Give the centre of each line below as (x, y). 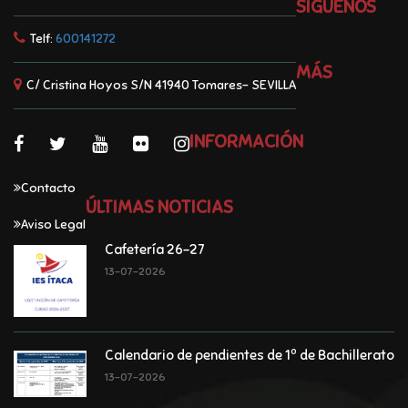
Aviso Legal (53, 224)
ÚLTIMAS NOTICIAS (159, 207)
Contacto (48, 188)
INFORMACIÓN (246, 141)
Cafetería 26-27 (154, 249)
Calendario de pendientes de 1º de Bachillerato (250, 355)
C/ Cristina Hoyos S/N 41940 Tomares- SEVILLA (161, 85)
